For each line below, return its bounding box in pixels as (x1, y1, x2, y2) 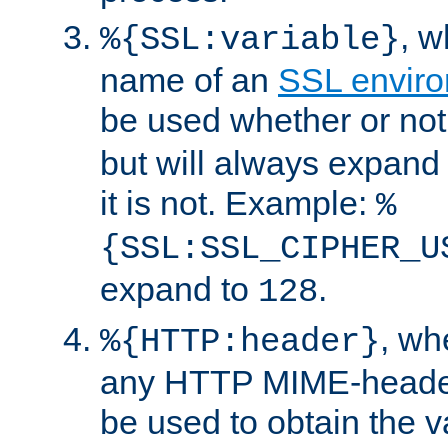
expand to (100, 269, 258, 308)
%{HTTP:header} (100, 322, 380, 361)
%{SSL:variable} (100, 20, 400, 59)
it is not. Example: (100, 183, 376, 222)
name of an (100, 60, 278, 99)
